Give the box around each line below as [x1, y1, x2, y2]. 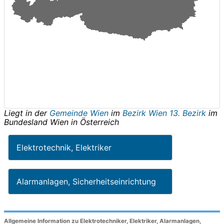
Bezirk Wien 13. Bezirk [122, 107, 206, 118]
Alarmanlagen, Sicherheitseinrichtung [16, 176, 156, 186]
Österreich [80, 116, 119, 127]
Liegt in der [4, 107, 49, 118]
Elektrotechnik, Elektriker [16, 142, 111, 152]
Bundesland [4, 116, 50, 127]
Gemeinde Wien [49, 107, 111, 118]
